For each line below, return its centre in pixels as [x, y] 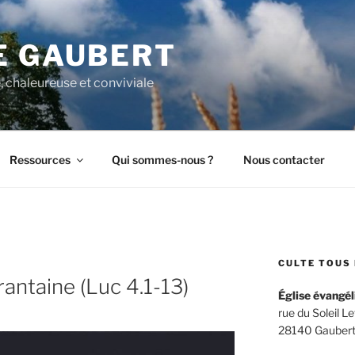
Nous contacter [284, 159]
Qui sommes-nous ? [162, 159]
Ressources [40, 159]
